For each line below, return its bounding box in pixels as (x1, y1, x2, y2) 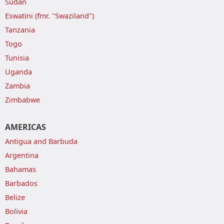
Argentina (5, 150, 38, 160)
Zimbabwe (5, 95, 40, 104)
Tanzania (5, 25, 35, 34)
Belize (5, 192, 25, 202)
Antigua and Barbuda (5, 136, 77, 146)
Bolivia (5, 206, 27, 216)
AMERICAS (5, 121, 46, 132)
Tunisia (5, 53, 29, 62)
